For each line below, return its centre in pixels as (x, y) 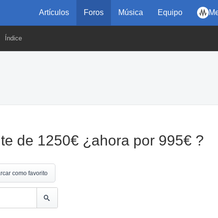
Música (131, 12)
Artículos (54, 12)
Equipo (170, 12)
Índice (13, 38)
